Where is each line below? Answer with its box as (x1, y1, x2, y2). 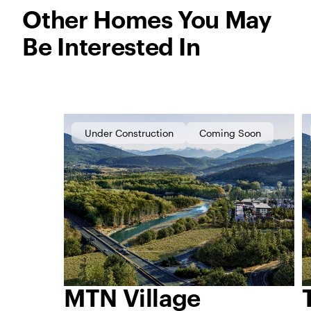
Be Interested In (22, 36, 201, 60)
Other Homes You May (22, 9, 272, 33)
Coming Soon (199, 126, 261, 139)
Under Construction (84, 126, 174, 139)
